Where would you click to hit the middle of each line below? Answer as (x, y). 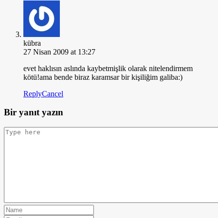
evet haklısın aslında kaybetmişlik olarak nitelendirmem (108, 68)
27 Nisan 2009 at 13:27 (59, 52)
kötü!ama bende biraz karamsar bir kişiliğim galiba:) (103, 77)
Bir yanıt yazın (34, 112)
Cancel (53, 93)
